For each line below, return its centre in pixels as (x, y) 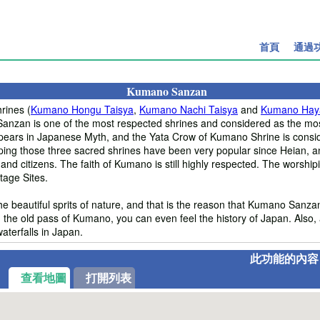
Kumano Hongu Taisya (82, 109)
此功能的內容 (284, 258)
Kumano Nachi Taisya (189, 109)
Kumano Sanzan (166, 91)
